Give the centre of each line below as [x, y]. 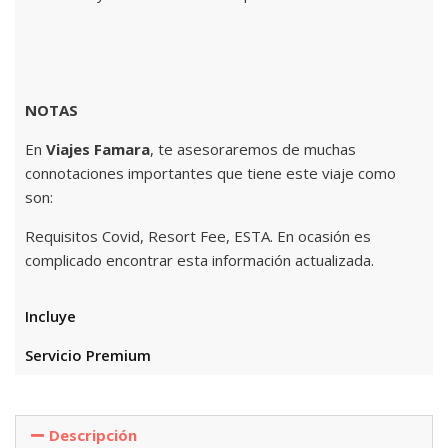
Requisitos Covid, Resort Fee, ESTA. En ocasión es [198, 236]
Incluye [50, 316]
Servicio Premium [88, 355]
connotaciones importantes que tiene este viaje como [210, 173]
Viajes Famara [98, 149]
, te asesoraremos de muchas [253, 149]
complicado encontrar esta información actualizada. [199, 260]
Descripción [93, 435]
